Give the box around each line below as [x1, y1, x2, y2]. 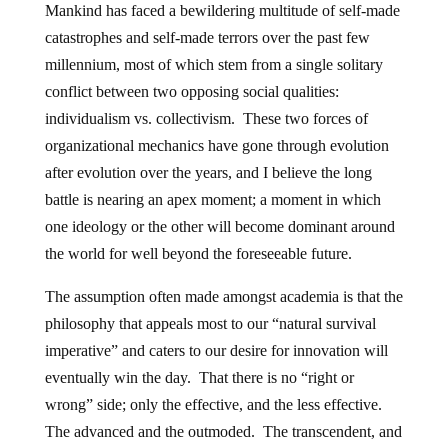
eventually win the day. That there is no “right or [44, 369, 354, 386]
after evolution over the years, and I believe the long [44, 164, 372, 181]
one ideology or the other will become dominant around [44, 218, 395, 235]
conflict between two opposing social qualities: [44, 83, 343, 100]
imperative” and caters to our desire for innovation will [44, 342, 388, 359]
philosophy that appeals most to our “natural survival [44, 315, 376, 332]
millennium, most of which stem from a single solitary [44, 56, 383, 73]
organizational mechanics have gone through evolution [44, 137, 389, 154]
